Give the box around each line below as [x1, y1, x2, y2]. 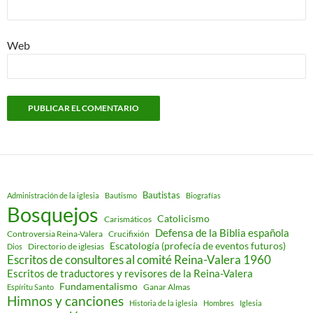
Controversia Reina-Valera [7, 228, 103, 240]
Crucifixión [108, 228, 150, 240]
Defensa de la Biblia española [155, 227, 289, 240]
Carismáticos [104, 214, 152, 225]
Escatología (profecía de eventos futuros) [110, 240, 286, 252]
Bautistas [143, 189, 180, 201]
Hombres [203, 298, 234, 308]
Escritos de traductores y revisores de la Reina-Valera [7, 267, 253, 280]
